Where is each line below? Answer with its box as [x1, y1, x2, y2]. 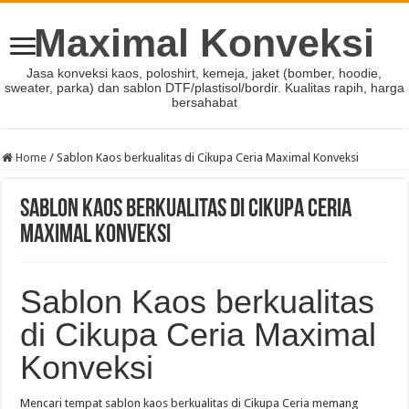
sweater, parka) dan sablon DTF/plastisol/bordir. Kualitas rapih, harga [4, 80, 404, 95]
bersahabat [171, 95, 237, 110]
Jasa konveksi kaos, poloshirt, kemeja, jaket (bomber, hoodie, [26, 66, 383, 80]
